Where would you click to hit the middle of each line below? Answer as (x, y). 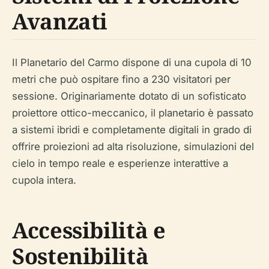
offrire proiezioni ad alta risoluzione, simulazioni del (133, 147)
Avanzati (60, 21)
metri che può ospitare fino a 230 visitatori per (121, 79)
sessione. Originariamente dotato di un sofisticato (129, 96)
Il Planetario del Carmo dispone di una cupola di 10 (132, 62)
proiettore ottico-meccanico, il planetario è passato (133, 113)
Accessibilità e (89, 230)
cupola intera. (44, 180)
